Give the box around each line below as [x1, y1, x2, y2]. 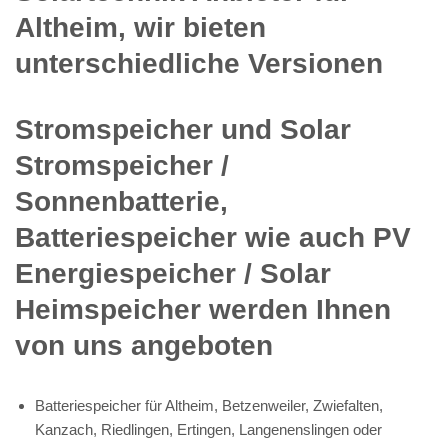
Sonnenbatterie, [15, 185, 228, 217]
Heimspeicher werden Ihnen [15, 293, 391, 325]
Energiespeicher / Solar [15, 257, 331, 289]
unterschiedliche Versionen [15, 47, 383, 79]
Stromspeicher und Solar [15, 113, 351, 145]
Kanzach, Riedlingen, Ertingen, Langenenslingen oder [35, 420, 382, 438]
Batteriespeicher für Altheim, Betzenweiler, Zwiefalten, [35, 396, 383, 414]
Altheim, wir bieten [15, 11, 266, 43]
